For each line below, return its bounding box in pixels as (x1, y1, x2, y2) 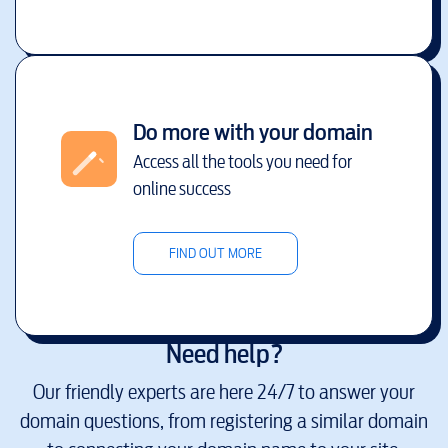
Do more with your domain (132, 115, 373, 148)
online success (132, 174, 231, 202)
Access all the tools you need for (132, 147, 352, 175)
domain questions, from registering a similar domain (20, 407, 428, 436)
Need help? (165, 335, 283, 372)
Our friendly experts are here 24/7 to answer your (33, 378, 415, 407)
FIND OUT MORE (168, 242, 262, 264)
